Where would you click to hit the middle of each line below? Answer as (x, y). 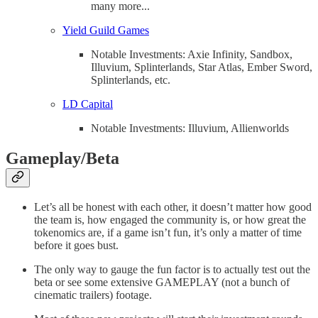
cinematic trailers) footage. (93, 295)
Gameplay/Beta (62, 158)
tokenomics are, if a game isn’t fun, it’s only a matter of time (168, 233)
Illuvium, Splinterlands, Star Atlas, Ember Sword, (202, 67)
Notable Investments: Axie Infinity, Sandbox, (192, 54)
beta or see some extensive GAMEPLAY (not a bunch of (162, 283)
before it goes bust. (76, 246)
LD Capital (88, 104)
